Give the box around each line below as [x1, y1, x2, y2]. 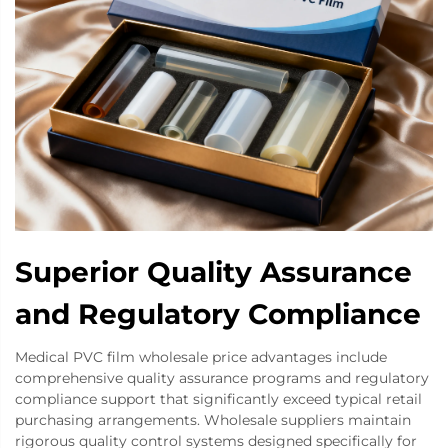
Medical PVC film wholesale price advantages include [15, 348, 387, 367]
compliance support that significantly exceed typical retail [15, 390, 422, 409]
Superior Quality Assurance [15, 255, 412, 290]
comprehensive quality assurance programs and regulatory [15, 369, 429, 388]
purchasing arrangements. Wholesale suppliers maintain [15, 411, 411, 430]
